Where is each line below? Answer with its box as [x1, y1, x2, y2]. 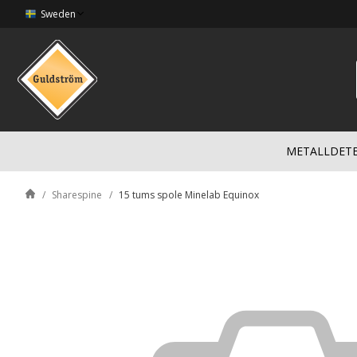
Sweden [41, 7, 76, 21]
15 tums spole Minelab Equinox [119, 188, 259, 202]
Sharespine [52, 188, 102, 202]
